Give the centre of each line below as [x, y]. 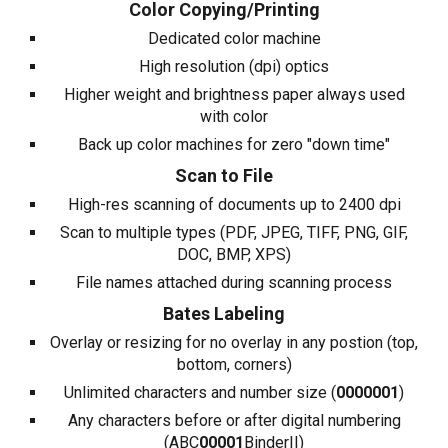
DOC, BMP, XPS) [234, 254]
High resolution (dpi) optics [234, 66]
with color [234, 116]
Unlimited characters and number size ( [200, 392]
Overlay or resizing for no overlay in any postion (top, [234, 342]
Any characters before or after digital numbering [234, 420]
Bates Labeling [224, 313]
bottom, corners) [234, 364]
